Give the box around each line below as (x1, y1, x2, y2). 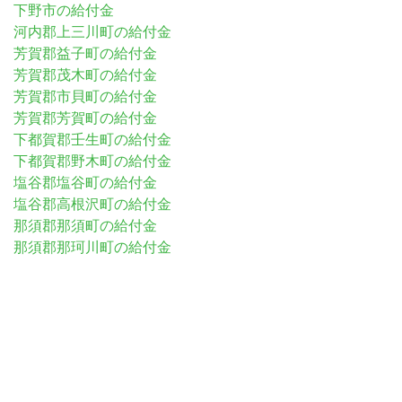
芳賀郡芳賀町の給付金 (13, 110, 157, 126)
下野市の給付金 (13, 3, 114, 18)
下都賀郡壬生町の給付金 (13, 132, 171, 147)
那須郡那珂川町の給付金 (13, 240, 171, 255)
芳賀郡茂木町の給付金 (13, 67, 157, 83)
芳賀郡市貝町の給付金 (13, 89, 157, 104)
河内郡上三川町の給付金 (13, 24, 171, 39)
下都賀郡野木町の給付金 (13, 153, 171, 169)
